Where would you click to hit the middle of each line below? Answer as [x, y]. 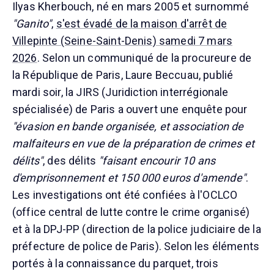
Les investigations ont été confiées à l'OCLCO [125, 195]
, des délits [71, 161]
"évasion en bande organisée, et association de [128, 127]
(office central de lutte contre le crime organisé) [131, 212]
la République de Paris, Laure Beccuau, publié [123, 75]
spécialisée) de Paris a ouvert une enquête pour [130, 109]
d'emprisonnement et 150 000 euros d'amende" [129, 178]
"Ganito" [32, 24]
